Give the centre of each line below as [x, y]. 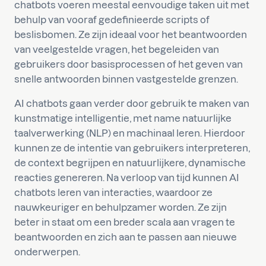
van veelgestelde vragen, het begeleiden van [117, 49]
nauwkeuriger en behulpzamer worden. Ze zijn [121, 207]
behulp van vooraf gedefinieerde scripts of [112, 20]
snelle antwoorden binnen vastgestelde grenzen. [126, 79]
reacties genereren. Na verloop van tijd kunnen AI [127, 178]
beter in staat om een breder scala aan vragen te [125, 222]
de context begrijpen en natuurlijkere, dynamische [130, 163]
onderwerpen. [47, 252]
